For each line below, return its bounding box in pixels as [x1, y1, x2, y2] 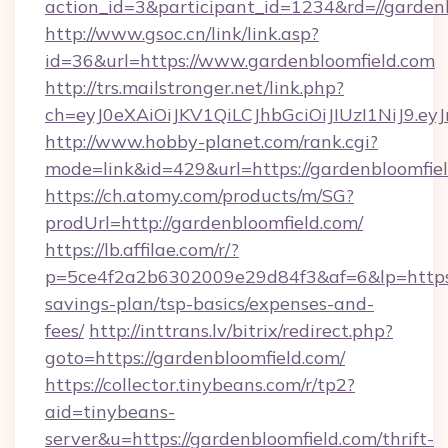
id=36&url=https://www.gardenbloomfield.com [45, 49, 435, 72]
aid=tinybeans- [45, 400, 175, 423]
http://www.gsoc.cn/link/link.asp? [45, 22, 319, 45]
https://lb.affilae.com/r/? [45, 238, 239, 261]
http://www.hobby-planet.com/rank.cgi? [45, 130, 378, 153]
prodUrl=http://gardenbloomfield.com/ [45, 211, 363, 234]
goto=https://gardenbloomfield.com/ [45, 346, 345, 369]
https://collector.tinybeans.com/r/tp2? [45, 373, 355, 396]
